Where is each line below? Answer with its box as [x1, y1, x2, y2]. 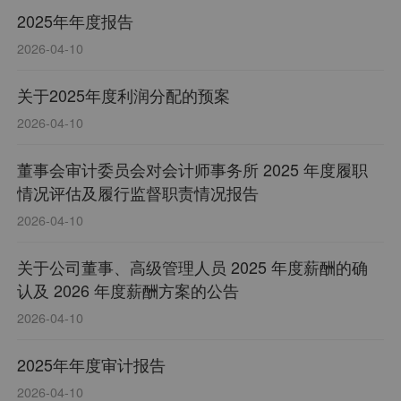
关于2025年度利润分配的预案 [17, 83, 231, 107]
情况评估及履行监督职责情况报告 [17, 181, 260, 205]
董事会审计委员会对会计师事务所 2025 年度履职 [17, 158, 369, 182]
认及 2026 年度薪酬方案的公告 [17, 278, 240, 303]
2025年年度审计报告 [17, 353, 166, 377]
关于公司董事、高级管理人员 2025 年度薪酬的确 [17, 255, 369, 279]
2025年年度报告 [17, 9, 134, 33]
